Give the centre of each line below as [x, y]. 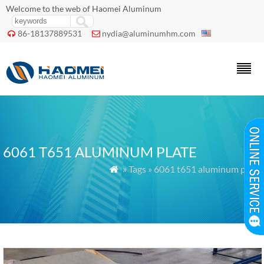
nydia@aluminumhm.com [149, 33]
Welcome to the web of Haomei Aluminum [84, 9]
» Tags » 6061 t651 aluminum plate [191, 169]
